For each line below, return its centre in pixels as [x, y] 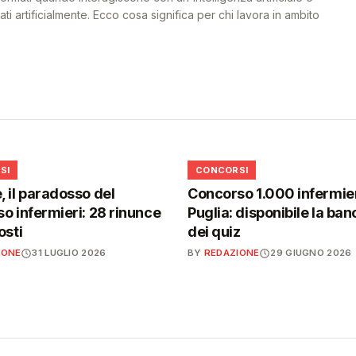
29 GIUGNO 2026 [311, 253]
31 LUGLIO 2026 [69, 253]
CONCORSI [222, 170]
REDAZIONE [232, 253]
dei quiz [214, 232]
